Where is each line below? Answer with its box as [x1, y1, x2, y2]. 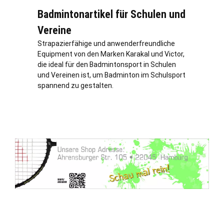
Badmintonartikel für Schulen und [37, 7, 185, 20]
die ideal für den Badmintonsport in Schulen [37, 60, 176, 68]
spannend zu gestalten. [37, 81, 113, 89]
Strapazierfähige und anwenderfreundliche [37, 39, 175, 47]
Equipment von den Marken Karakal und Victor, [37, 49, 184, 58]
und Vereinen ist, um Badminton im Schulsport [37, 70, 185, 79]
